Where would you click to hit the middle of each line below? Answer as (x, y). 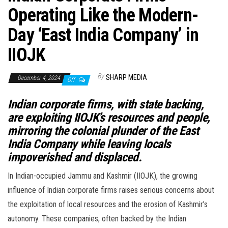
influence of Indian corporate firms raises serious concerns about (111, 190)
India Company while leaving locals (89, 144)
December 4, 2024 (39, 78)
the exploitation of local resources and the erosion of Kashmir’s (108, 205)
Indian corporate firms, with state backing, (106, 105)
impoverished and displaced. (75, 158)
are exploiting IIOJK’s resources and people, (109, 118)
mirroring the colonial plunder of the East (103, 131)
